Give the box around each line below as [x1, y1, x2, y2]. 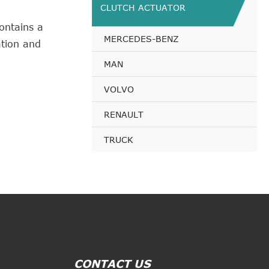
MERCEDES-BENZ [104, 34, 179, 44]
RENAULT [104, 109, 144, 119]
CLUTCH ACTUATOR [100, 2, 186, 13]
